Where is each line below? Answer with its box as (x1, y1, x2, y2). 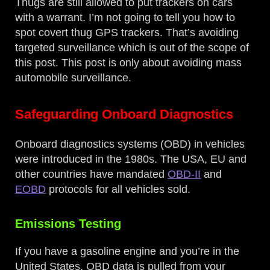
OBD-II (168, 168, 201, 181)
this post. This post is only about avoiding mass (15, 57, 242, 69)
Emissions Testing (15, 217, 122, 231)
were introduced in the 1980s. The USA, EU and (15, 153, 247, 166)
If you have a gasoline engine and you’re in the (15, 245, 240, 258)
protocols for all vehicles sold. (46, 183, 191, 196)
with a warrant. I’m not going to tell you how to (15, 11, 236, 24)
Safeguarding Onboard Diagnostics (15, 107, 234, 122)
